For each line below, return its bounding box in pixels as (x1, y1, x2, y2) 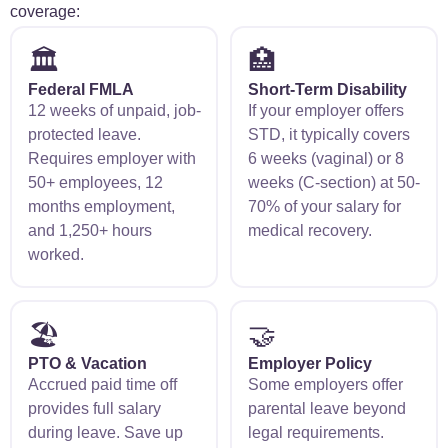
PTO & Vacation (27, 354, 147, 372)
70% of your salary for (247, 197, 401, 215)
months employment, (27, 197, 175, 215)
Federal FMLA (27, 80, 134, 98)
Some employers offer (247, 375, 403, 393)
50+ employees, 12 (27, 173, 163, 191)
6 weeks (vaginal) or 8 (247, 149, 404, 167)
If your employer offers (247, 101, 404, 119)
